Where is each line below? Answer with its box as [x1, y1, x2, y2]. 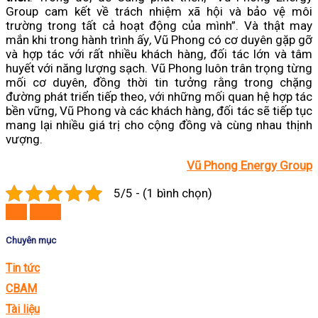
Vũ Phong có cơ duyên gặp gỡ [151, 33, 312, 48]
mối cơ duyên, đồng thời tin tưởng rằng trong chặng [6, 75, 312, 90]
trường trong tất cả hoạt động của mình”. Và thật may [6, 18, 312, 33]
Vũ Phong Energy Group [187, 158, 312, 173]
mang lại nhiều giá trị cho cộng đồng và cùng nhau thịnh [6, 118, 312, 133]
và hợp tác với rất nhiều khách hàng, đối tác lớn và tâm [6, 47, 312, 62]
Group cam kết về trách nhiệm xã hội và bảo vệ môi [6, 4, 312, 19]
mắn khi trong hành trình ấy [6, 33, 149, 48]
